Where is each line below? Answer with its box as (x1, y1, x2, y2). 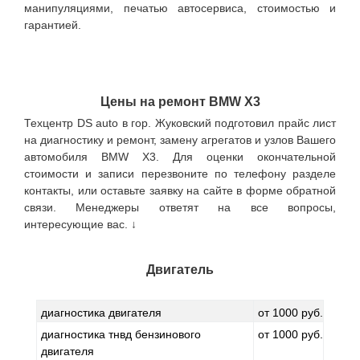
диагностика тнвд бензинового (41, 328, 201, 341)
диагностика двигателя (41, 306, 162, 319)
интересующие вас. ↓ (24, 218, 137, 231)
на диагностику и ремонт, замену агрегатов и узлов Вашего (24, 133, 336, 146)
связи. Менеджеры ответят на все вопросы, (24, 201, 336, 214)
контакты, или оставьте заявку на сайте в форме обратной (24, 184, 336, 197)
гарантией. (24, 18, 81, 31)
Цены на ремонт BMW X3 (100, 95, 260, 108)
